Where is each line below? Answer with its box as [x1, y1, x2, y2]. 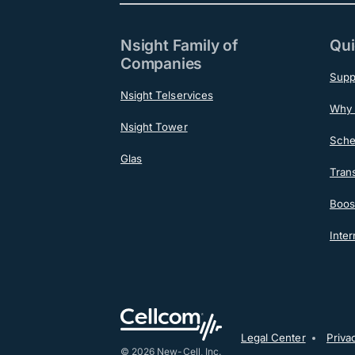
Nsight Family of [120, 36, 238, 55]
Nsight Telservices [120, 89, 213, 102]
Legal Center [241, 330, 306, 344]
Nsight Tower [120, 120, 188, 134]
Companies [120, 54, 203, 74]
